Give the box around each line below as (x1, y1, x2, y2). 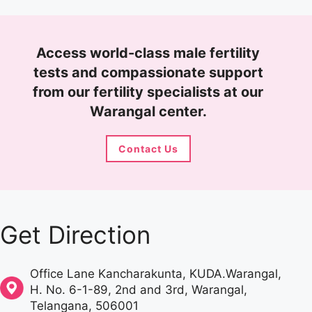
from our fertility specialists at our (33, 84, 264, 101)
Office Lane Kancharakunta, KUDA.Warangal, (29, 267, 281, 281)
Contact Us (118, 143, 178, 155)
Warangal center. (89, 103, 207, 120)
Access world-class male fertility (36, 45, 260, 62)
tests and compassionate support (33, 64, 263, 81)
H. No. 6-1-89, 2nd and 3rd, (29, 283, 192, 297)
